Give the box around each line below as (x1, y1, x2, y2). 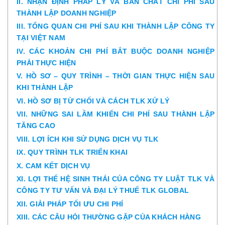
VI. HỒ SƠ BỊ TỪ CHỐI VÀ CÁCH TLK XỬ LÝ (17, 96, 170, 105)
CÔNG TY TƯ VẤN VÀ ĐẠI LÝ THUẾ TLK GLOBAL (17, 186, 189, 194)
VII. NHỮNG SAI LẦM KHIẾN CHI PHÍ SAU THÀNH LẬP (17, 110, 214, 118)
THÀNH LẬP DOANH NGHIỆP (17, 9, 117, 17)
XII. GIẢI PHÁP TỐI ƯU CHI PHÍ (17, 199, 124, 208)
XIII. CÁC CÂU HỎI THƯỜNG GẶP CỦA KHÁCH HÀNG (17, 213, 201, 221)
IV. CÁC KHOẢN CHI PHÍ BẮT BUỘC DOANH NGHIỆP (17, 47, 214, 55)
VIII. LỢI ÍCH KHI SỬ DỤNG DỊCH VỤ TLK (17, 135, 159, 143)
